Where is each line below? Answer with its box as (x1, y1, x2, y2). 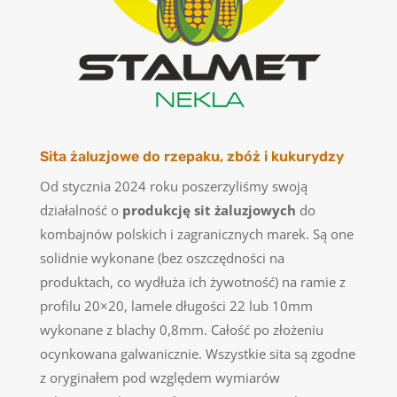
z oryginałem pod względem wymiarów (39, 368, 280, 386)
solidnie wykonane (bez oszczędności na (39, 248, 284, 267)
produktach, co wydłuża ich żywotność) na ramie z (39, 272, 346, 291)
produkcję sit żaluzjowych (121, 200, 296, 219)
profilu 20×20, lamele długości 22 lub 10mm (39, 296, 313, 315)
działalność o (39, 200, 122, 219)
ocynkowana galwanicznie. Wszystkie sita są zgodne (39, 344, 355, 362)
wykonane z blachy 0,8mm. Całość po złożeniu (39, 320, 323, 339)
